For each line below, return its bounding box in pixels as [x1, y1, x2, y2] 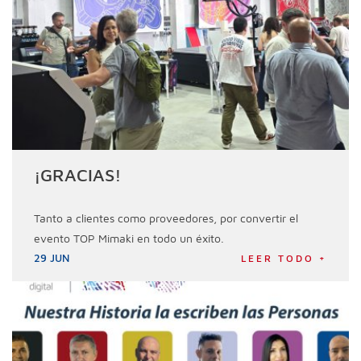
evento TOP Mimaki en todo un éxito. [34, 231, 225, 246]
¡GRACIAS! [34, 164, 122, 186]
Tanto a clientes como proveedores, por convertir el [34, 211, 299, 226]
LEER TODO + [240, 252, 327, 265]
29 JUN [34, 252, 70, 265]
